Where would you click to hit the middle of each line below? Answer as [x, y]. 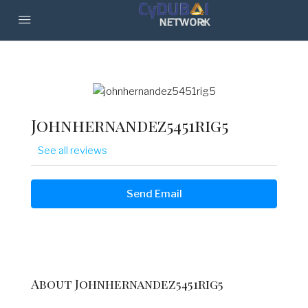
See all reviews [73, 151]
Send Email [154, 194]
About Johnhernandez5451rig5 [127, 284]
